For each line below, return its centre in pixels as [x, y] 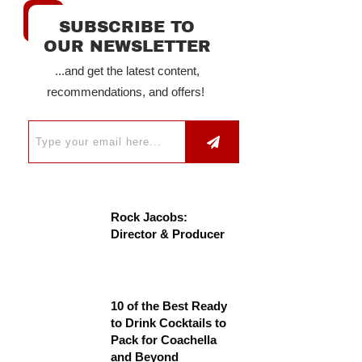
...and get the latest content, [127, 71]
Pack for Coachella [164, 340]
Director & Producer [168, 234]
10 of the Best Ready [169, 306]
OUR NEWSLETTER [127, 46]
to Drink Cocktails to [168, 323]
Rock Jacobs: [149, 217]
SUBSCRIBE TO [127, 27]
